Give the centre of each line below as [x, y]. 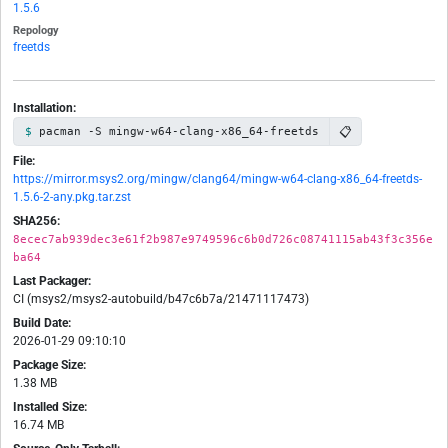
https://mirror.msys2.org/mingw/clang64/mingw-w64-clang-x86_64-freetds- [217, 179]
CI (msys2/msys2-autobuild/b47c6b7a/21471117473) [161, 299]
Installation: [44, 108]
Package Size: [49, 365]
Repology [36, 31]
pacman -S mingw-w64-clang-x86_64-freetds [178, 131]
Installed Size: [50, 407]
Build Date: [42, 323]
